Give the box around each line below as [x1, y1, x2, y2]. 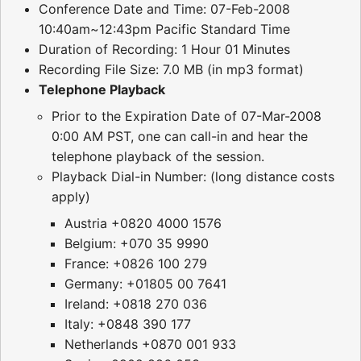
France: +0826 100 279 [64, 255, 207, 272]
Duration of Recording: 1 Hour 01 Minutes [39, 41, 290, 58]
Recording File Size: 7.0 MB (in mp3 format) [39, 61, 304, 78]
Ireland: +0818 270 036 [64, 296, 207, 313]
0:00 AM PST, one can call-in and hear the [52, 128, 308, 145]
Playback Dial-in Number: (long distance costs [52, 168, 334, 185]
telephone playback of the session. [52, 148, 264, 165]
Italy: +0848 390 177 [64, 316, 191, 333]
